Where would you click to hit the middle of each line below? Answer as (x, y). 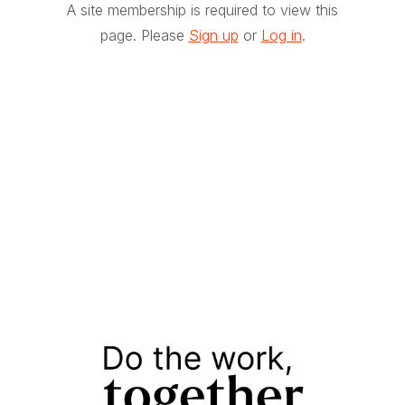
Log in (281, 36)
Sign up (213, 36)
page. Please (144, 36)
